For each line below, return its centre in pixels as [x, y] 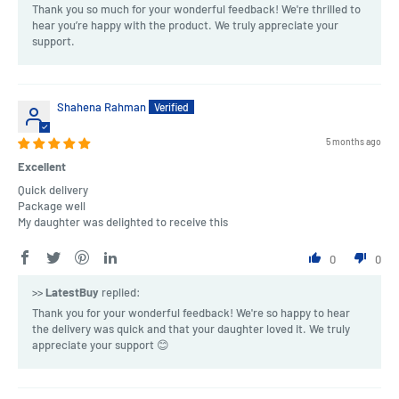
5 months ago [354, 142]
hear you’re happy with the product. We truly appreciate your [185, 25]
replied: [120, 293]
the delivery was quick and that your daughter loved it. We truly [191, 329]
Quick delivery [53, 190]
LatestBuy [72, 293]
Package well [52, 206]
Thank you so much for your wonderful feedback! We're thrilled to [196, 9]
